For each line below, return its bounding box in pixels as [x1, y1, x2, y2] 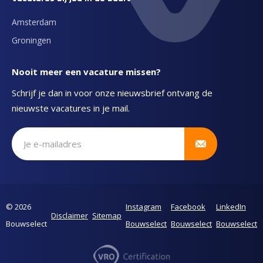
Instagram [126, 201, 161, 212]
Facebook [171, 201, 205, 212]
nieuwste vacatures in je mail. [12, 102, 130, 114]
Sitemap [92, 210, 122, 221]
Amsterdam [12, 16, 56, 28]
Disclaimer [51, 210, 88, 221]
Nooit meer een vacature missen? [12, 66, 161, 77]
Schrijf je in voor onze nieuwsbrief [11, 136, 187, 151]
